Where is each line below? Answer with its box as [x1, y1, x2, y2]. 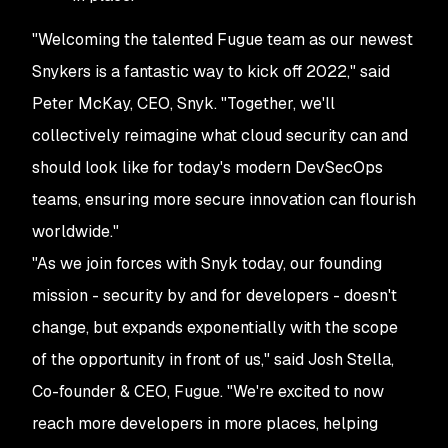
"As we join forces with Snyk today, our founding [32, 253, 382, 274]
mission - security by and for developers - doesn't [32, 285, 397, 306]
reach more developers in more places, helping [32, 413, 378, 434]
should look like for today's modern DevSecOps [32, 157, 383, 178]
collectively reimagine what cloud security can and [32, 125, 408, 146]
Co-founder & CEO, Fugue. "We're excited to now [32, 381, 384, 402]
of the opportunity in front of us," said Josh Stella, [32, 349, 394, 370]
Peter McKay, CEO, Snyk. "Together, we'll [32, 93, 335, 114]
